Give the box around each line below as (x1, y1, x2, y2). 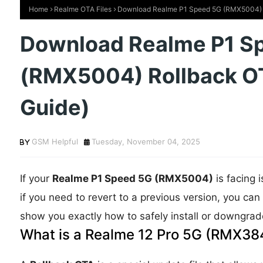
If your (19, 173, 52, 184)
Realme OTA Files (53, 5, 112, 14)
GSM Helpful (31, 137, 78, 146)
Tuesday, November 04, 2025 (91, 137, 200, 146)
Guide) (19, 95, 90, 120)
